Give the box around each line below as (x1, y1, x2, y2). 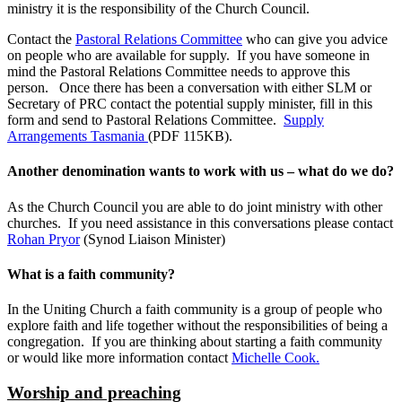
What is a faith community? (7, 266, 175, 282)
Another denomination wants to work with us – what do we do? (7, 163, 394, 179)
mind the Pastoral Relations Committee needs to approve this (7, 64, 350, 80)
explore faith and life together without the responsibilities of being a (7, 318, 388, 334)
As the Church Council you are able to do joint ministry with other (7, 198, 382, 214)
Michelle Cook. (232, 350, 319, 366)
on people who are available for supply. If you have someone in (7, 48, 370, 64)
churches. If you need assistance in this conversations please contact (7, 214, 393, 231)
